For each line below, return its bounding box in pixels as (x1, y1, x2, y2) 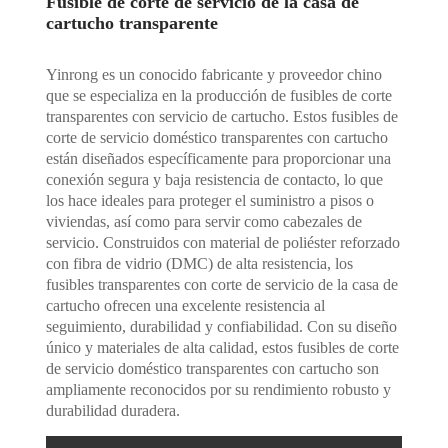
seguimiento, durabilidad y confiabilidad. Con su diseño (46, 317, 398, 335)
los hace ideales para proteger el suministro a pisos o (46, 191, 375, 209)
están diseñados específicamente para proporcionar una (46, 149, 392, 167)
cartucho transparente (46, 12, 219, 33)
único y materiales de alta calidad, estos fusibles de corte (46, 338, 400, 356)
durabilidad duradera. (46, 401, 181, 419)
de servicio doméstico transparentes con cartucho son (46, 359, 380, 377)
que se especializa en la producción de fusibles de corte (46, 86, 393, 104)
